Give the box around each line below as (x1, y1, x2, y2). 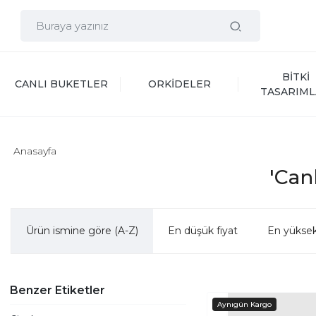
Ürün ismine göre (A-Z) (26, 224, 138, 237)
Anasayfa (13, 144, 57, 157)
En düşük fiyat (168, 224, 238, 237)
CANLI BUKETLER (15, 78, 109, 90)
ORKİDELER (147, 78, 211, 90)
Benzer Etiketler (10, 284, 105, 297)
